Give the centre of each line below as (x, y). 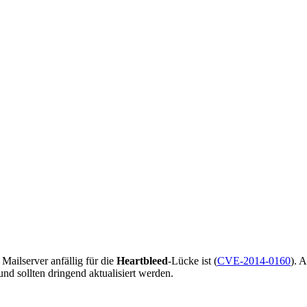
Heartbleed (142, 260)
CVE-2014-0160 (254, 260)
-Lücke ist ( (193, 260)
